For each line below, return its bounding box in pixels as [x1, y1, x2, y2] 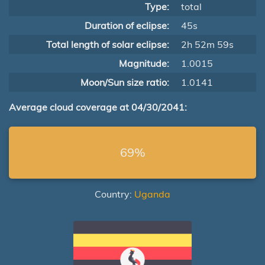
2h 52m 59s [181, 38, 234, 50]
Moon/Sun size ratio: [80, 76, 169, 88]
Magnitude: [119, 57, 169, 69]
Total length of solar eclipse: [46, 38, 169, 50]
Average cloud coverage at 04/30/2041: [9, 101, 187, 113]
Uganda [134, 188, 170, 200]
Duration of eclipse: [85, 20, 169, 31]
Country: [95, 188, 134, 200]
